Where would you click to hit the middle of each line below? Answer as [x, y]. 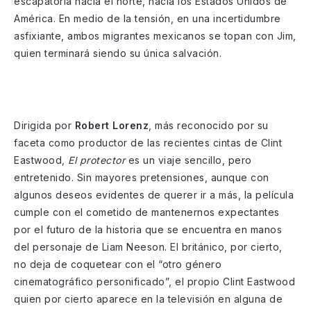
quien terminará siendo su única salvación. [118, 53]
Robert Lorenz [111, 125]
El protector [96, 160]
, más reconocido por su [209, 125]
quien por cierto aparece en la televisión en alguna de [148, 299]
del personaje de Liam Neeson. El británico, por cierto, [148, 246]
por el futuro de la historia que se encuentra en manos [148, 229]
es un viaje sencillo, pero [188, 160]
